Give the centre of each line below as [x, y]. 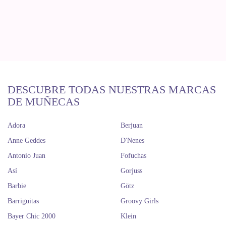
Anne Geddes [26, 140]
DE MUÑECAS [44, 102]
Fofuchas [133, 156]
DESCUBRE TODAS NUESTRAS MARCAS [112, 90]
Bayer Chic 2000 [32, 216]
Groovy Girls [139, 201]
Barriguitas [23, 201]
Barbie [17, 186]
